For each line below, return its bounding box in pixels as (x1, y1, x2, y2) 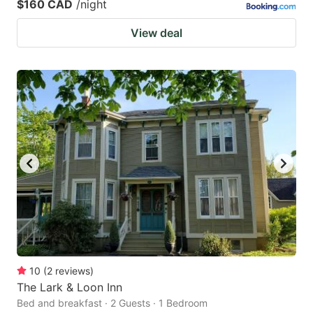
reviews (55, 264, 90, 277)
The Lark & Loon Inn (17, 279, 122, 294)
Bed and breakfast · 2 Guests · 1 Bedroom (17, 296, 208, 309)
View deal (131, 26, 182, 41)
